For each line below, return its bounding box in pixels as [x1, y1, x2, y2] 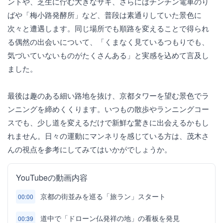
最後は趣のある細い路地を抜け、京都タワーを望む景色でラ [7, 90, 209, 101]
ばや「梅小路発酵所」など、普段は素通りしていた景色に [7, 9, 202, 20]
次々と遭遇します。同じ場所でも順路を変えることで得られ [7, 23, 209, 33]
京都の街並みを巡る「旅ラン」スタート [40, 191, 166, 201]
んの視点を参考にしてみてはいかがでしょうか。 [7, 144, 172, 154]
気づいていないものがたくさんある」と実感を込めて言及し [7, 50, 209, 60]
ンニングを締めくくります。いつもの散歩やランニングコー [7, 104, 209, 114]
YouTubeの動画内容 [16, 172, 88, 183]
